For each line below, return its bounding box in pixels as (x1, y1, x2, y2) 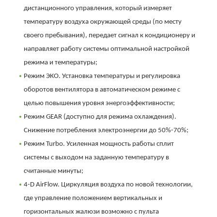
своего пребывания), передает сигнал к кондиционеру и (24, 31, 195, 39)
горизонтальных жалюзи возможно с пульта (24, 208, 159, 216)
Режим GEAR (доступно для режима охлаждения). (24, 113, 176, 121)
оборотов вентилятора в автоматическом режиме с (24, 86, 180, 93)
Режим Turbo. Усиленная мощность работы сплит (24, 140, 174, 148)
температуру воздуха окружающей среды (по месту (24, 18, 182, 26)
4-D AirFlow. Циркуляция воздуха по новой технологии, (24, 181, 193, 188)
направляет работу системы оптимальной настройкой (24, 45, 189, 53)
